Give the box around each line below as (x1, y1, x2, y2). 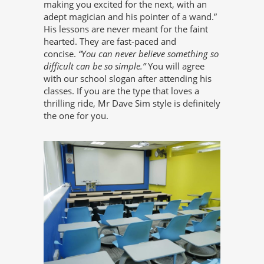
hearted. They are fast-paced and (44, 35, 176, 47)
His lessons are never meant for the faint (44, 22, 208, 35)
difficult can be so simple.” (44, 60, 148, 72)
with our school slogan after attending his (44, 72, 212, 84)
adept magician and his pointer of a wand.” (44, 10, 217, 22)
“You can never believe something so (78, 47, 219, 60)
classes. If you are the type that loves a (44, 84, 199, 97)
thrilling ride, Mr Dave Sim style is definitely (44, 97, 220, 109)
